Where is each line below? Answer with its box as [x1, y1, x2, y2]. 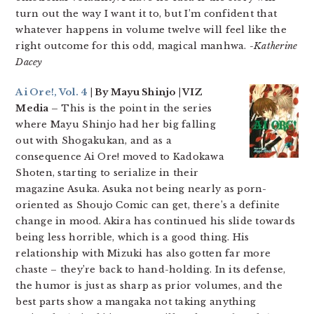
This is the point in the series [58, 102, 212, 114]
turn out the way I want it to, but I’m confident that [15, 8, 278, 20]
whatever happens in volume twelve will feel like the [15, 24, 287, 36]
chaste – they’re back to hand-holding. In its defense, [15, 264, 286, 275]
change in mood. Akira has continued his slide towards [15, 215, 296, 227]
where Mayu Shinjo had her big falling [15, 118, 217, 130]
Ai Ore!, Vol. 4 [15, 86, 88, 98]
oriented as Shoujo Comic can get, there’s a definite [15, 199, 280, 211]
